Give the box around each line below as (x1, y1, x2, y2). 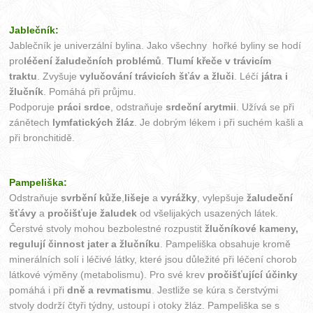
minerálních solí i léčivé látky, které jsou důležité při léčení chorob (9, 253, 298, 265)
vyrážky (161, 191, 198, 203)
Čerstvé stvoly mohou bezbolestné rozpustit (9, 222, 205, 234)
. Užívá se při (236, 101, 295, 112)
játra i (261, 70, 289, 82)
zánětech (9, 116, 53, 128)
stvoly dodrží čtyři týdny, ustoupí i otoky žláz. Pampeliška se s (9, 299, 280, 311)
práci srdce (57, 101, 111, 112)
